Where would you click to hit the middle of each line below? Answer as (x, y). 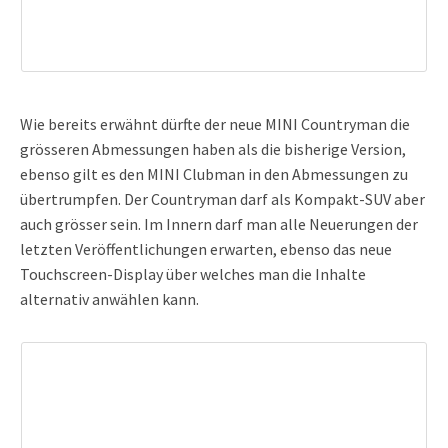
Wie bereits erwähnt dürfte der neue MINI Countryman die (215, 124)
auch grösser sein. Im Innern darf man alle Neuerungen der (219, 224)
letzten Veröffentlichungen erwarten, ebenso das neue (206, 249)
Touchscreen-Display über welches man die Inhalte (193, 274)
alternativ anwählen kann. (109, 299)
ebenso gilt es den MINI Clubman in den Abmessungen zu (214, 174)
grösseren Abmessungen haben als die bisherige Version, (213, 149)
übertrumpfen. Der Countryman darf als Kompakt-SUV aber (222, 199)
